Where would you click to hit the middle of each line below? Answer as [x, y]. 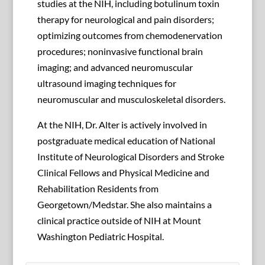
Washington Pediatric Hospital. [100, 237]
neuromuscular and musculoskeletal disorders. [131, 99]
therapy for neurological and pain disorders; [125, 20]
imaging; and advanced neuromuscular [115, 67]
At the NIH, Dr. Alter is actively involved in [122, 125]
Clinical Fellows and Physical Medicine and [123, 173]
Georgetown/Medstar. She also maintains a [124, 205]
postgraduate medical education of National [126, 141]
